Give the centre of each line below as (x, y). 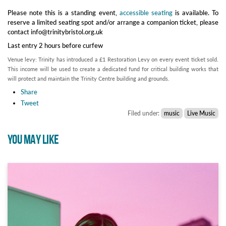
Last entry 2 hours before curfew (55, 46)
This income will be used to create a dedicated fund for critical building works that (113, 69)
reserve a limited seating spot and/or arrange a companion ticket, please (113, 22)
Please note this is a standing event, (64, 13)
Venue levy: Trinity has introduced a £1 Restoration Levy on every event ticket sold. (113, 60)
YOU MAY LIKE (33, 140)
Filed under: (144, 114)
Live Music (201, 114)
